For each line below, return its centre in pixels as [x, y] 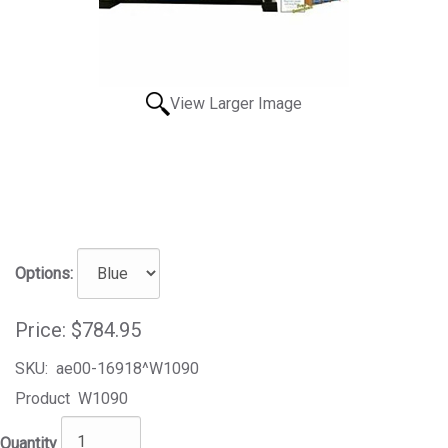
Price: [40, 329]
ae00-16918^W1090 [123, 368]
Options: [44, 273]
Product [42, 398]
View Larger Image [236, 103]
